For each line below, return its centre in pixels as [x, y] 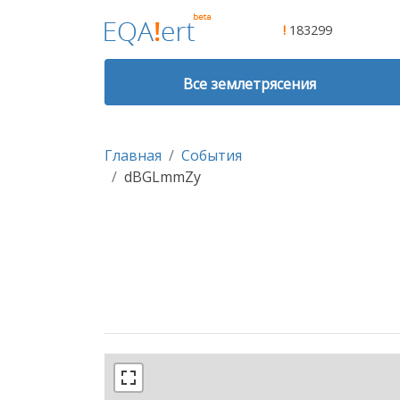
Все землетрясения [250, 84]
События [212, 156]
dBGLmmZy [162, 177]
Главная [133, 156]
